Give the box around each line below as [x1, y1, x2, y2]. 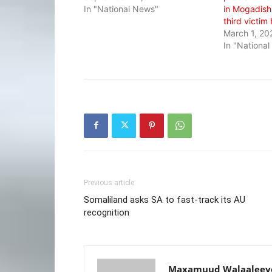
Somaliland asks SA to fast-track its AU [84, 194, 245, 205]
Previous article [84, 178, 134, 187]
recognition [84, 206, 129, 218]
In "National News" [84, 3, 158, 14]
